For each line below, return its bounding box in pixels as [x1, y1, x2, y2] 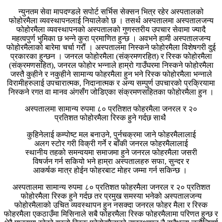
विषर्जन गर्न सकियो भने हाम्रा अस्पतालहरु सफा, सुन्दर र [33, 157, 189, 166]
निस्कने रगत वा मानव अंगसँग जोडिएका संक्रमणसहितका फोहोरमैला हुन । [8, 88, 214, 97]
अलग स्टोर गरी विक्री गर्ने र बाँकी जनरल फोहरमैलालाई [34, 139, 188, 148]
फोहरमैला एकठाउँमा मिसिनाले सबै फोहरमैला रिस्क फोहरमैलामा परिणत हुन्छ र [4, 210, 218, 219]
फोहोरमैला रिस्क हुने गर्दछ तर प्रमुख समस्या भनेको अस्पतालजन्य [20, 192, 202, 201]
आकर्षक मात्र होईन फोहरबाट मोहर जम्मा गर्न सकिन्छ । [33, 166, 189, 175]
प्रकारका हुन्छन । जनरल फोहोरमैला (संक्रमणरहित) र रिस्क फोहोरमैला [10, 52, 212, 61]
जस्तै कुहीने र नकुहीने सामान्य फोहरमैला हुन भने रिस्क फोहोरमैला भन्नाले [10, 70, 212, 79]
